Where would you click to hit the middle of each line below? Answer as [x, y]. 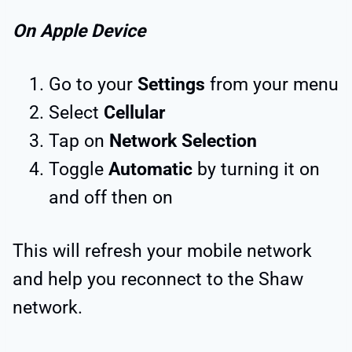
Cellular [134, 113]
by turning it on [258, 170]
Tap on [79, 141]
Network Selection [183, 141]
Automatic [153, 170]
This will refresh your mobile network [162, 251]
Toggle [79, 170]
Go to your [93, 85]
